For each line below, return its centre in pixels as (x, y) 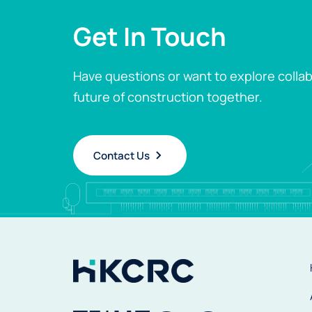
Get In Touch (149, 36)
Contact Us (121, 155)
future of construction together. (167, 97)
